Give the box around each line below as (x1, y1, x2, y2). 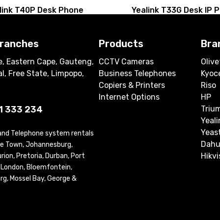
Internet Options (99, 92, 160, 102)
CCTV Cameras (99, 56, 154, 66)
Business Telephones (99, 68, 176, 78)
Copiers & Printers (99, 80, 165, 90)
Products (99, 37, 143, 50)
